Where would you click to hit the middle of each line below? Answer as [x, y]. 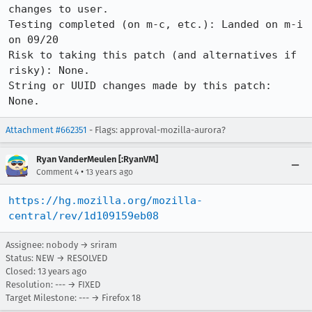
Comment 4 [57, 172]
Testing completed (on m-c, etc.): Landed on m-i [156, 24]
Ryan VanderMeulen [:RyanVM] [97, 159]
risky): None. [49, 70]
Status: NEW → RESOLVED [56, 258]
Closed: [22, 271]
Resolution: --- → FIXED [53, 284]
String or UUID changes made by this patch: [140, 86]
